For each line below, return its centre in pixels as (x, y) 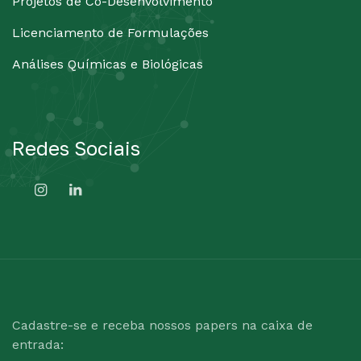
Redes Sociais (76, 148)
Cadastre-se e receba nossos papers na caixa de (162, 325)
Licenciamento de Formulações (110, 33)
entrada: (38, 344)
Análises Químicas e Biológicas (108, 64)
